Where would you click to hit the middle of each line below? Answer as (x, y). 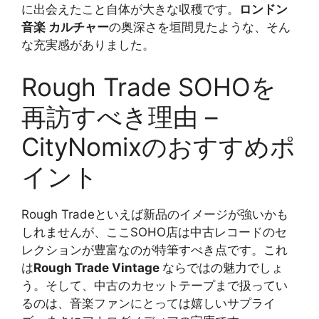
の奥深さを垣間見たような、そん (200, 27)
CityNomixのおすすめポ (158, 147)
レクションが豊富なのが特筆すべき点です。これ (155, 250)
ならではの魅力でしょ (223, 268)
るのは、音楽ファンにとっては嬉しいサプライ (148, 304)
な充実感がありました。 (88, 45)
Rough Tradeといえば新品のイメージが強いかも (155, 215)
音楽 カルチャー (65, 27)
